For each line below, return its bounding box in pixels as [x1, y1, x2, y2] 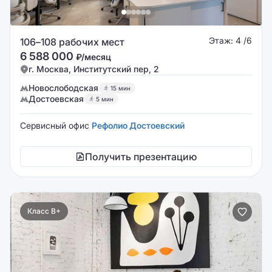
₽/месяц [76, 52, 111, 62]
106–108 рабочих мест [20, 36, 124, 48]
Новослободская [29, 83, 98, 93]
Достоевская [29, 93, 84, 104]
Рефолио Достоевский [92, 120, 185, 131]
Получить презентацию [85, 151, 197, 163]
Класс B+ [27, 206, 61, 216]
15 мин [110, 84, 131, 92]
